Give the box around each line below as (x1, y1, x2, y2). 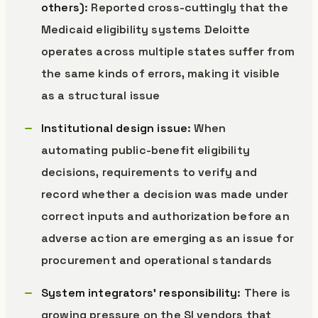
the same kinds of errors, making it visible (41, 66, 280, 81)
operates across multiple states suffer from (41, 44, 295, 59)
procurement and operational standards (41, 253, 272, 268)
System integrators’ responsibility (41, 285, 238, 300)
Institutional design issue (41, 121, 188, 136)
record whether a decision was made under (41, 187, 289, 202)
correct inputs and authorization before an (41, 209, 290, 224)
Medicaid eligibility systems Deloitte (41, 22, 250, 37)
